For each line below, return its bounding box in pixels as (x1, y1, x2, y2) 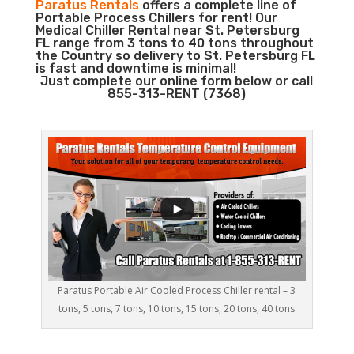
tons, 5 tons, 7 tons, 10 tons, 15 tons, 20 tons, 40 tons (58, 302, 296, 316)
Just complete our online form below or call (40, 73, 314, 88)
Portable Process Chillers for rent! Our (35, 10, 277, 25)
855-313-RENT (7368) (107, 86, 247, 101)
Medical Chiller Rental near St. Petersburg (35, 23, 299, 38)
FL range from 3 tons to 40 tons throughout (35, 36, 314, 51)
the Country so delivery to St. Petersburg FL (35, 48, 315, 63)
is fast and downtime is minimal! (35, 61, 236, 76)
